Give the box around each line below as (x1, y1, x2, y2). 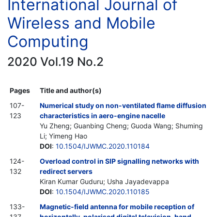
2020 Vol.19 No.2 (7, 54, 104, 69)
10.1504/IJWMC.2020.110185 (56, 187, 150, 196)
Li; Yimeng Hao (40, 131, 87, 140)
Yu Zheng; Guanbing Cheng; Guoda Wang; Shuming (40, 121, 203, 130)
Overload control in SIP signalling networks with (40, 156, 199, 165)
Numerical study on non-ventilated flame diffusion (40, 101, 206, 109)
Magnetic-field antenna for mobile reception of (40, 202, 194, 211)
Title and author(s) (40, 86, 102, 94)
